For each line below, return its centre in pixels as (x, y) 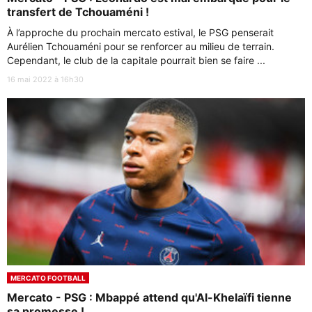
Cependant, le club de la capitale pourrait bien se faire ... (136, 60)
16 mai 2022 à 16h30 (45, 79)
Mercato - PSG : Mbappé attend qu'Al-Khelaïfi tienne (149, 298)
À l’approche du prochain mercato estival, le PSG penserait (140, 32)
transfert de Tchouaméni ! (78, 11)
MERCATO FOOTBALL (48, 278)
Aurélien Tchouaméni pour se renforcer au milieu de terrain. (141, 46)
